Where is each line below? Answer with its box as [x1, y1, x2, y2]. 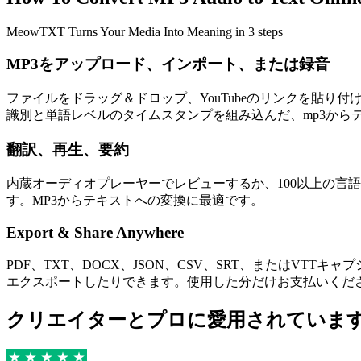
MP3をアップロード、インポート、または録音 [6, 56, 330, 73]
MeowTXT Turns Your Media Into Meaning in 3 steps [6, 24, 283, 39]
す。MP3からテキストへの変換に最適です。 [6, 193, 263, 207]
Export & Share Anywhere [6, 224, 184, 242]
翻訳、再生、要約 [6, 140, 129, 158]
